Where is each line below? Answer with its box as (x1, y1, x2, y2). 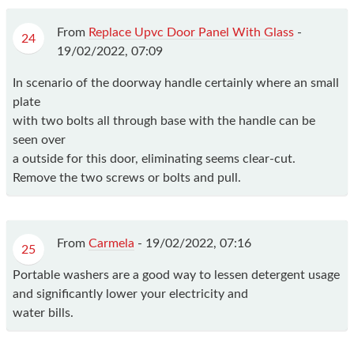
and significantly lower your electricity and (13, 288, 248, 301)
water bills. (13, 307, 73, 320)
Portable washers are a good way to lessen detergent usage (13, 269, 340, 282)
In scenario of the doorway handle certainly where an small (13, 76, 339, 89)
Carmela (88, 237, 134, 250)
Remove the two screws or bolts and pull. (13, 171, 241, 184)
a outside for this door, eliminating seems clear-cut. (13, 152, 296, 165)
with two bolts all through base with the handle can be (13, 114, 315, 127)
